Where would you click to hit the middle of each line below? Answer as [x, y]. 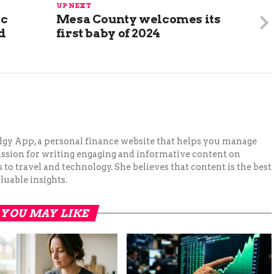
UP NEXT [73, 6]
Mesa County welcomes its [138, 20]
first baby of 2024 [108, 34]
